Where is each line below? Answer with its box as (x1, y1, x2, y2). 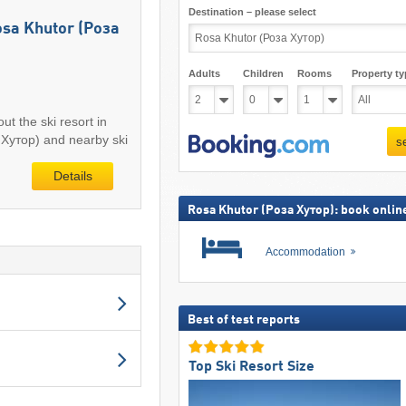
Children (242, 68, 284, 79)
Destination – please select (188, 6, 316, 17)
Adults (188, 68, 220, 79)
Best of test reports (187, 314, 300, 327)
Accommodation (265, 245, 348, 258)
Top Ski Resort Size (188, 359, 314, 374)
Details (53, 169, 92, 184)
